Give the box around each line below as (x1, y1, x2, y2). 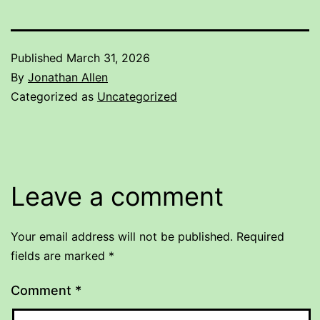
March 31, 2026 (66, 50, 150, 65)
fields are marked (11, 248, 109, 263)
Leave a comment (11, 180, 224, 212)
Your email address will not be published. (11, 229, 233, 244)
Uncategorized (97, 89, 177, 104)
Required (236, 229, 284, 244)
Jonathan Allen (28, 69, 108, 84)
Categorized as (11, 89, 97, 104)
